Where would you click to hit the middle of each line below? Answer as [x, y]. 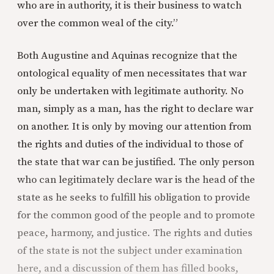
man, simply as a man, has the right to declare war [135, 109]
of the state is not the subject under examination [130, 251]
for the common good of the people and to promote [136, 216]
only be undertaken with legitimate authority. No [130, 91]
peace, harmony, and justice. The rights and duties [135, 233]
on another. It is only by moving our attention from [134, 127]
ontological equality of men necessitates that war [132, 74]
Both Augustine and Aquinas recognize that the [127, 56]
